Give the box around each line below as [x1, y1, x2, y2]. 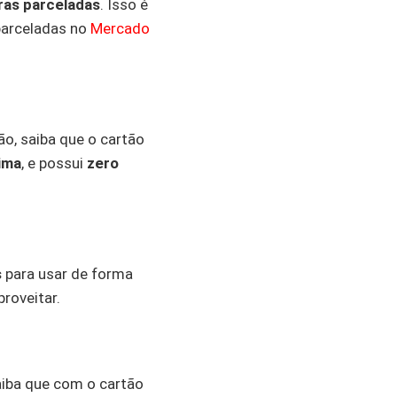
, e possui [21, 153, 87, 172]
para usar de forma [2, 264, 133, 283]
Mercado [90, 19, 150, 38]
